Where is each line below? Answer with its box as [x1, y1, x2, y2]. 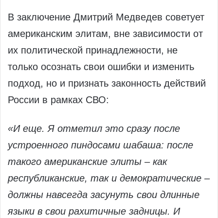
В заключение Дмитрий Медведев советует [8, 12, 204, 23]
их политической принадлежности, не [8, 45, 178, 56]
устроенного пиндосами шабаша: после [8, 140, 193, 151]
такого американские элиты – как [8, 156, 167, 167]
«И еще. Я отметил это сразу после [8, 123, 180, 134]
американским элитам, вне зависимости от [8, 28, 203, 39]
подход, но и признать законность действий [8, 78, 206, 89]
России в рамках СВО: [8, 94, 109, 106]
